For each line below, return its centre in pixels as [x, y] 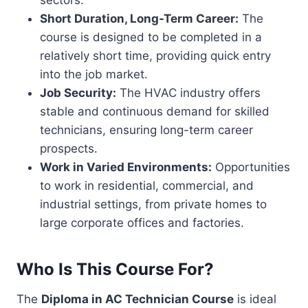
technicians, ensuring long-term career [146, 130]
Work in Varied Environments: [126, 167]
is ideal [255, 299]
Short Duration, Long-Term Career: [139, 19]
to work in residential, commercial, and [147, 186]
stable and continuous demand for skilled [155, 111]
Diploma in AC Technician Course [137, 299]
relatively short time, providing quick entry [155, 56]
